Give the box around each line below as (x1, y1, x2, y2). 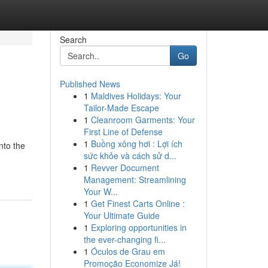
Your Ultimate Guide (83, 209, 160, 221)
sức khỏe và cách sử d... (83, 150, 176, 162)
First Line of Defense (83, 126, 163, 138)
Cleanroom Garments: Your (90, 114, 195, 126)
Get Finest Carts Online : (90, 197, 185, 209)
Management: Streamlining (83, 173, 186, 185)
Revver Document (90, 162, 159, 173)
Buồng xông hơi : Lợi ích (90, 138, 182, 150)
